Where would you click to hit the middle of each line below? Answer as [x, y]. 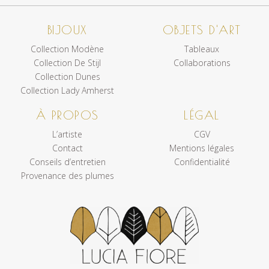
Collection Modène [67, 49]
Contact [67, 148]
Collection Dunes [67, 76]
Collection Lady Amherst [67, 90]
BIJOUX [67, 29]
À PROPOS [67, 115]
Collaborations [202, 62]
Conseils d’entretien [67, 162]
